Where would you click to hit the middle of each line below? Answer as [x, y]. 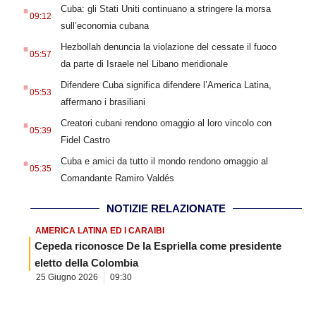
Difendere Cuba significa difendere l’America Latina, [166, 85]
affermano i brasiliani [103, 102]
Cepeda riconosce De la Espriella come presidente [158, 246]
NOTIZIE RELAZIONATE [166, 209]
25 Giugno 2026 [67, 278]
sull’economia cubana [104, 26]
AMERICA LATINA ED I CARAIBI [100, 231]
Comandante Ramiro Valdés [117, 178]
